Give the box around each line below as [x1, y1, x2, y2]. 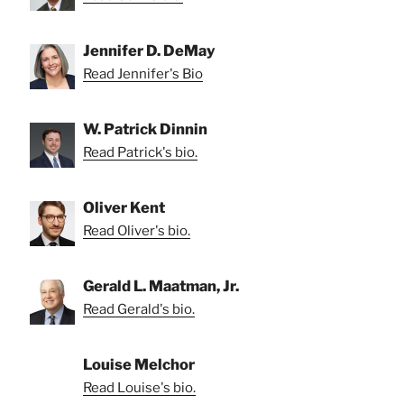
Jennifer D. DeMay [83, 41, 216, 60]
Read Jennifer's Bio [83, 66, 203, 83]
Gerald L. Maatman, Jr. [83, 277, 239, 296]
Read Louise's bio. [83, 380, 196, 397]
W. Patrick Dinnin [83, 120, 207, 139]
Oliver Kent [83, 198, 165, 217]
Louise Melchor [83, 355, 195, 374]
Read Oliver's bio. [83, 223, 190, 240]
